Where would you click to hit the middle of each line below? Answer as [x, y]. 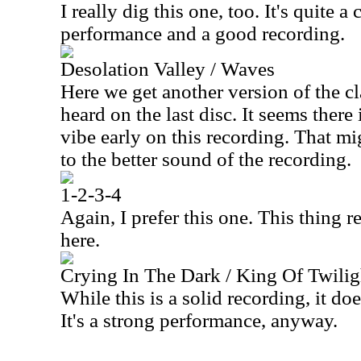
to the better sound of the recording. [206, 159]
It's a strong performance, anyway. [199, 320]
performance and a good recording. [203, 33]
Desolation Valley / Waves [168, 69]
